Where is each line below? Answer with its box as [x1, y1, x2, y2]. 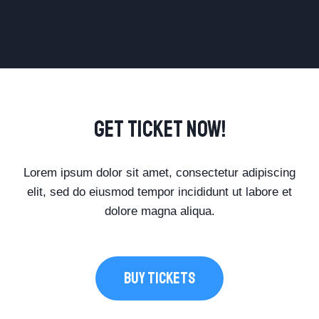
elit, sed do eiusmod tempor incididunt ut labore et [27, 184, 292, 199]
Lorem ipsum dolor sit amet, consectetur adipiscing [23, 165, 296, 179]
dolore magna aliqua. [104, 204, 215, 218]
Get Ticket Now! [93, 115, 226, 144]
